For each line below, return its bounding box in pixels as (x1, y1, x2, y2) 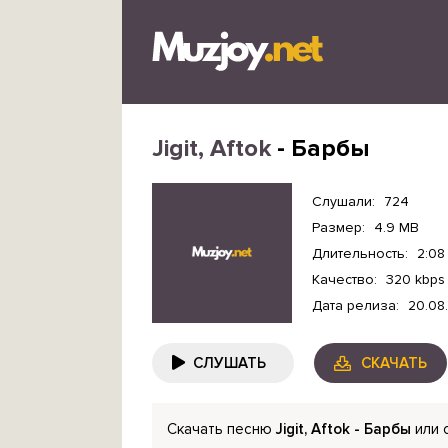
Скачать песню (167, 420, 276, 438)
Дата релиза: (312, 296, 399, 314)
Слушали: (312, 192, 375, 210)
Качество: (312, 270, 377, 288)
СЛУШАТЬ (193, 354, 266, 372)
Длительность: (312, 244, 408, 262)
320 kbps (386, 270, 445, 288)
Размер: (312, 218, 365, 236)
